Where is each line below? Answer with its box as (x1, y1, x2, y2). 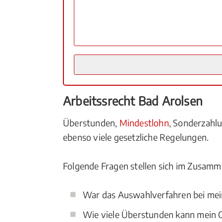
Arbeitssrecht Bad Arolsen (63, 93, 203, 108)
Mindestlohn (119, 117, 169, 128)
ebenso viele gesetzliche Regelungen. (63, 131, 209, 143)
